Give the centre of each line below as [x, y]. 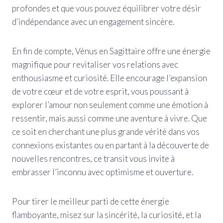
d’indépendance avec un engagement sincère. [93, 21]
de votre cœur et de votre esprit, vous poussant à [100, 91]
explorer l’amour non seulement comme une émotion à [110, 105]
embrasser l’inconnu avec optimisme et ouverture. [103, 172]
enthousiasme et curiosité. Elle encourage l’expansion [110, 78]
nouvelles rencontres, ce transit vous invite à [93, 158]
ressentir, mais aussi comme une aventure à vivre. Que [110, 118]
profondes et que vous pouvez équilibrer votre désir [107, 8]
